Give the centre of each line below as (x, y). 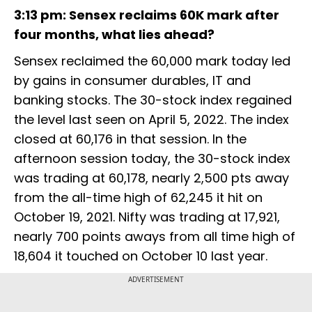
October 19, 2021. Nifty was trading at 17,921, (147, 217)
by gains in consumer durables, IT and (132, 81)
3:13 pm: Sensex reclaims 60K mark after (147, 15)
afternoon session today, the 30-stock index (152, 159)
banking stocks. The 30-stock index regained (153, 100)
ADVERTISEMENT (156, 280)
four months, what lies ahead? (114, 35)
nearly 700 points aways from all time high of (155, 237)
